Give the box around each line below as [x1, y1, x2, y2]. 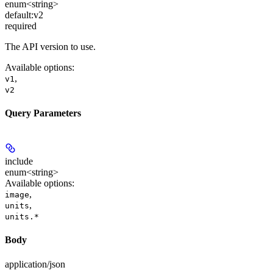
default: [5, 9, 34, 20]
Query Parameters [5, 107, 81, 118]
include [5, 156, 33, 167]
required [5, 20, 37, 31]
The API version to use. [5, 41, 96, 52]
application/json [5, 258, 65, 269]
